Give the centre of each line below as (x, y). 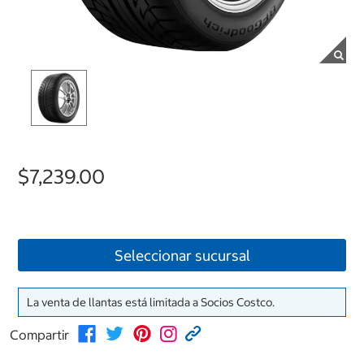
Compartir (39, 335)
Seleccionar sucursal (182, 256)
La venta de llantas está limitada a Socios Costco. (151, 303)
